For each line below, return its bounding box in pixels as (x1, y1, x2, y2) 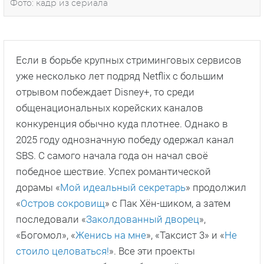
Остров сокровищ (21, 197, 105, 210)
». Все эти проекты (109, 245, 195, 258)
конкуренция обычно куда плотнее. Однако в (16, 118, 228, 130)
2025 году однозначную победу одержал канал (16, 134, 234, 146)
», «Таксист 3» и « (146, 229, 225, 242)
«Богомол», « (16, 229, 75, 242)
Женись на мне (75, 229, 146, 242)
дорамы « (16, 181, 60, 194)
